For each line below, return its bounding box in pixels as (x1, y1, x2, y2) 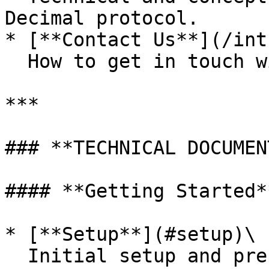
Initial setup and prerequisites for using (5, 245, 28, 267)
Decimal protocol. (5, 7, 199, 29)
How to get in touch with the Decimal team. (5, 50, 28, 72)
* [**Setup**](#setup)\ (5, 223, 256, 245)
